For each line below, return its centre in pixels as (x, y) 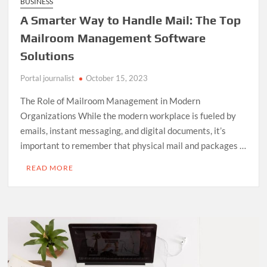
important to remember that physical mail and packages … (133, 145)
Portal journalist (48, 78)
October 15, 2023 (117, 78)
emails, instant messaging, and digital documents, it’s (123, 130)
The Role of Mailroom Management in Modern (111, 100)
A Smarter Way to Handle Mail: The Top (131, 20)
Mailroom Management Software (113, 38)
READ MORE (50, 167)
